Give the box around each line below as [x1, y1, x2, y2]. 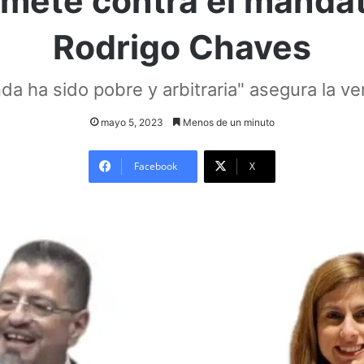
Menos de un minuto [180, 116, 275, 128]
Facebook [134, 159, 177, 173]
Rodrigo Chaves [53, 27, 311, 67]
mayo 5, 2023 [100, 116, 163, 128]
